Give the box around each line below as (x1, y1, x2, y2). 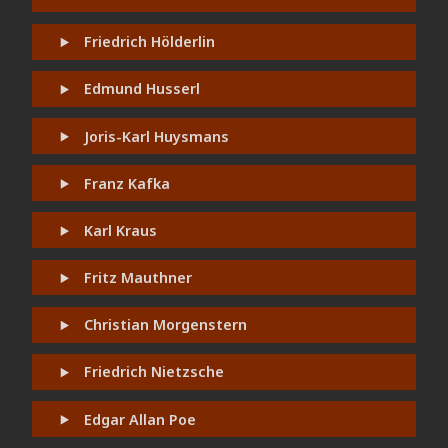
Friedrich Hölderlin (84, 32, 216, 52)
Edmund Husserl (84, 79, 201, 99)
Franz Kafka (84, 173, 171, 193)
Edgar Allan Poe (84, 409, 197, 429)
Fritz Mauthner (84, 268, 193, 288)
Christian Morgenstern (84, 315, 248, 335)
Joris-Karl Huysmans (84, 126, 230, 146)
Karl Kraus (84, 220, 158, 240)
